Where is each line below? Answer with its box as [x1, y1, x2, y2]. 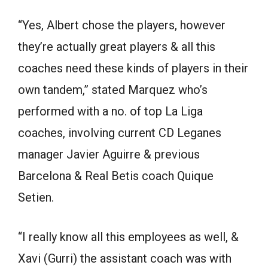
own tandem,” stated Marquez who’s [18, 83, 208, 98]
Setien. [18, 190, 54, 205]
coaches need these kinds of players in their [18, 61, 248, 76]
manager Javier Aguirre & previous [18, 147, 200, 162]
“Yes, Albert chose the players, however [18, 18, 226, 33]
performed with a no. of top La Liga [18, 104, 203, 119]
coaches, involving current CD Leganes [18, 126, 221, 141]
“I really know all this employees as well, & [18, 230, 239, 245]
